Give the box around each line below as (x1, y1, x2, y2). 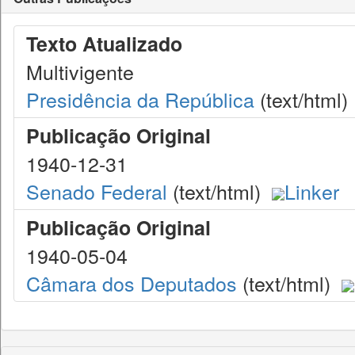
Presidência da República (26, 85, 254, 113)
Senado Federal (26, 177, 167, 205)
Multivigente (26, 57, 134, 86)
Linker (284, 177, 339, 205)
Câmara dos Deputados (26, 269, 237, 297)
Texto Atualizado (26, 29, 182, 58)
